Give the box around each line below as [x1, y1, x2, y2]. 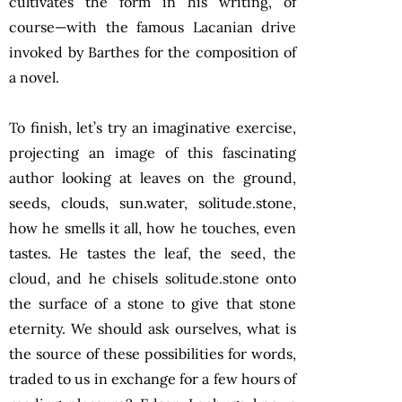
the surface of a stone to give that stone [9, 293, 296, 312]
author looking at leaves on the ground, [9, 168, 296, 187]
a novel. [9, 67, 59, 86]
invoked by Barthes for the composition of [9, 42, 296, 61]
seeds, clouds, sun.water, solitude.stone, [9, 193, 296, 212]
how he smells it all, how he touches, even [9, 218, 296, 237]
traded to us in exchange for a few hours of [9, 369, 296, 388]
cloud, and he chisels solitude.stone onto [9, 268, 296, 287]
